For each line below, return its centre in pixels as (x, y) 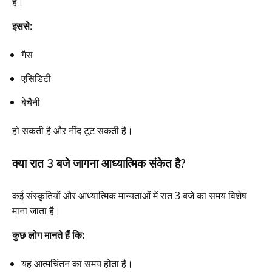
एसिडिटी (36, 78)
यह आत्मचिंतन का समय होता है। (77, 263)
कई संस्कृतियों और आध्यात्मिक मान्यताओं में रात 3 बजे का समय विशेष (129, 195)
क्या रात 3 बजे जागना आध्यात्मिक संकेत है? (99, 163)
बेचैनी (31, 102)
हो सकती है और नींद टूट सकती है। (73, 130)
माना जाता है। (36, 210)
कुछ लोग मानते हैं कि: (49, 235)
